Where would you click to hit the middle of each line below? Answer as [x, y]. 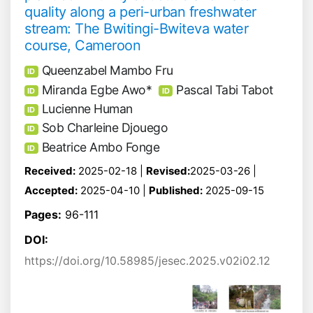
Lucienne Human [87, 108]
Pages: [43, 215]
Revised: [168, 171]
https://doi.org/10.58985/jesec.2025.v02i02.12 [147, 261]
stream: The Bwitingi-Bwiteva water [136, 28]
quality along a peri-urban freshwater [140, 12]
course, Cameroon [82, 45]
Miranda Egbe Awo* [97, 89]
